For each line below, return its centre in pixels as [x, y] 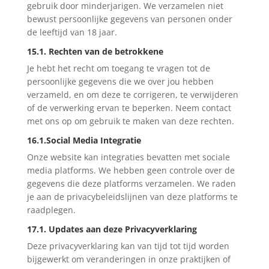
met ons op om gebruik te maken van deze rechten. [130, 121]
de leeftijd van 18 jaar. [72, 32]
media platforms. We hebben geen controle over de [131, 170]
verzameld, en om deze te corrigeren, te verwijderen [132, 94]
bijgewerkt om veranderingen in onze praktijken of [128, 259]
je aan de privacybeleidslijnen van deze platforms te [132, 196]
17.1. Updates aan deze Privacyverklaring [112, 229]
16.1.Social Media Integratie [84, 140]
